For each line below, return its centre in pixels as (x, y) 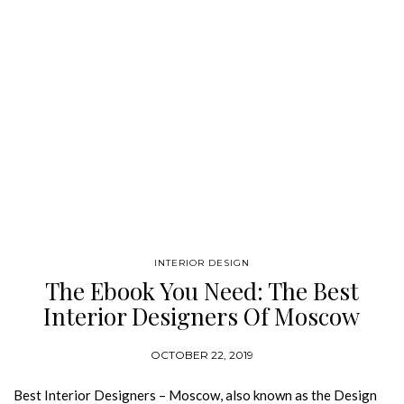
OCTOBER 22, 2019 (202, 355)
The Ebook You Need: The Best (202, 291)
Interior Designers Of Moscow (202, 316)
